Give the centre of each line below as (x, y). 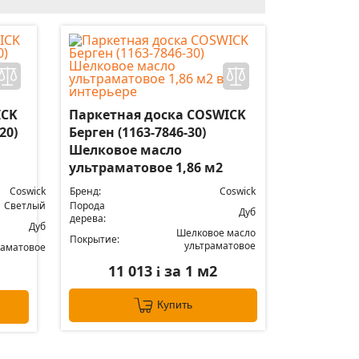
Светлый (24, 206)
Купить (174, 305)
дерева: (87, 218)
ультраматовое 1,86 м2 (145, 167)
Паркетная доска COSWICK (157, 115)
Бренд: (85, 191)
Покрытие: (94, 239)
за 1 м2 (189, 271)
